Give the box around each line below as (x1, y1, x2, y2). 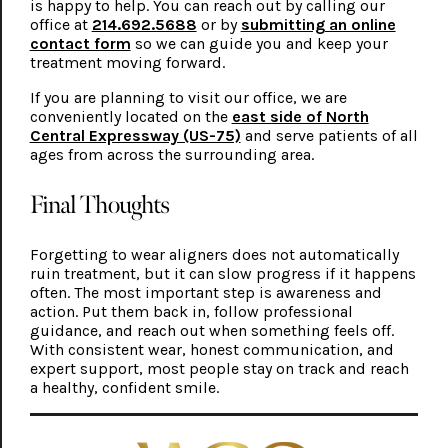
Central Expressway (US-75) (29, 126, 241, 146)
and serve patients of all (240, 126, 418, 146)
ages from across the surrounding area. (29, 145, 314, 165)
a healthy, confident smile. (29, 378, 219, 398)
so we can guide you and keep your (130, 34, 388, 54)
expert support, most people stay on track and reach (29, 359, 409, 379)
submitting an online (240, 15, 396, 35)
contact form (29, 34, 131, 54)
